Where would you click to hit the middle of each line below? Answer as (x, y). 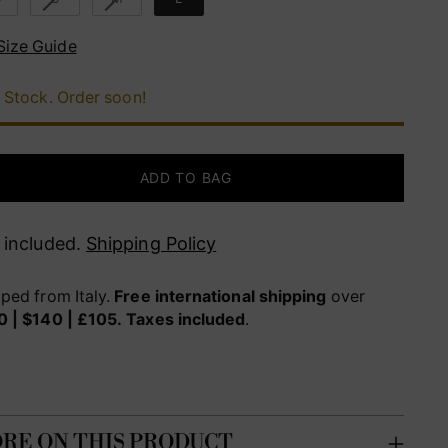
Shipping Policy (151, 243)
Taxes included (186, 319)
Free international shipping (220, 296)
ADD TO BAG (185, 177)
